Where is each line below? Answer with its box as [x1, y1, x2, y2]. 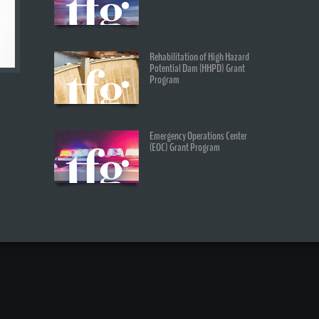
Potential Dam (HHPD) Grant [150, 61, 245, 76]
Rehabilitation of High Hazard [150, 49, 249, 65]
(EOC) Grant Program [150, 140, 220, 155]
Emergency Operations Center [150, 128, 247, 144]
